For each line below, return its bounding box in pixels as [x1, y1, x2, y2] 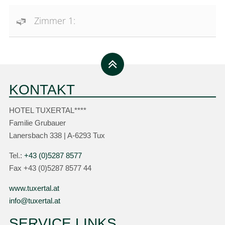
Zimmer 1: [34, 14, 78, 27]
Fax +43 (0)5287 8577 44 [9, 164, 92, 173]
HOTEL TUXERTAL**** [9, 106, 87, 115]
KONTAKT [9, 81, 75, 97]
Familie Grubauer [9, 119, 66, 128]
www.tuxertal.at [9, 184, 60, 192]
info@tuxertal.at [9, 196, 61, 205]
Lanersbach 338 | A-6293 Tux [9, 132, 105, 140]
